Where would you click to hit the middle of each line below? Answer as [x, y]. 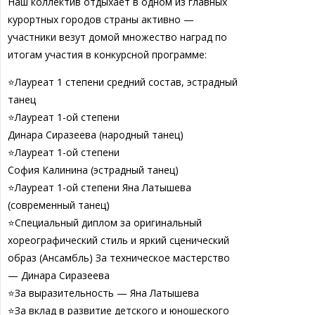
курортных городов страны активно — [101, 19]
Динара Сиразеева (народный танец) [95, 134]
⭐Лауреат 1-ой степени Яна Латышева [99, 187]
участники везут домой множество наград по [117, 37]
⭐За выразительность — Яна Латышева [103, 292]
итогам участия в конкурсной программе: [107, 54]
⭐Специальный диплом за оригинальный [104, 222]
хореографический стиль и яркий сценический [118, 240]
